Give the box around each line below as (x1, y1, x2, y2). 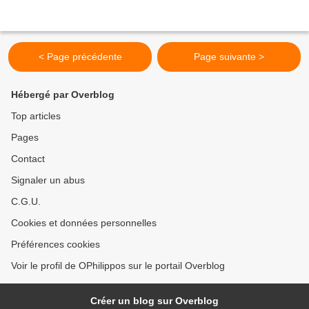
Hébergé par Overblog (11, 89, 114, 100)
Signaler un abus (11, 175, 85, 186)
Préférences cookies (11, 239, 100, 250)
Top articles (11, 110, 61, 121)
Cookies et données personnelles (11, 217, 157, 228)
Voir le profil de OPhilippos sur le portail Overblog (11, 260, 225, 271)
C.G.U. (11, 196, 41, 207)
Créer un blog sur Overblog (90, 295, 219, 306)
